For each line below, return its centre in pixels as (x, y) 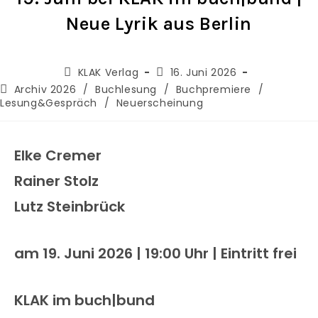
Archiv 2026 (45, 89)
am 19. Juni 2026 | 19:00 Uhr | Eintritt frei (155, 253)
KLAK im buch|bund (84, 300)
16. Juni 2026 (203, 72)
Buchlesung (126, 89)
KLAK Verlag (108, 72)
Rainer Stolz (56, 181)
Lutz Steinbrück (70, 207)
